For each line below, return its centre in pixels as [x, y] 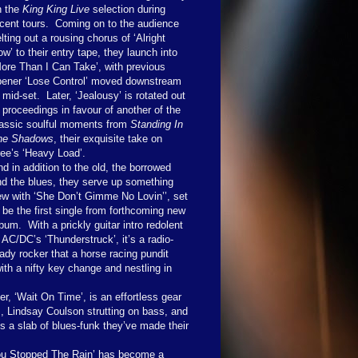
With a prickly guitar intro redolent [105, 225]
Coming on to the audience [117, 23]
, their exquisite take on [108, 138]
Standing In [157, 124]
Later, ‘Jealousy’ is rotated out [116, 95]
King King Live [56, 9]
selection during [127, 9]
